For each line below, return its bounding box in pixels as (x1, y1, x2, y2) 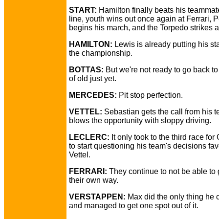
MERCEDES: (69, 91, 117, 99)
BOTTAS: (69, 66, 104, 74)
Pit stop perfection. (117, 91, 183, 99)
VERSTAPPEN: (69, 193, 126, 201)
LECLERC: (69, 133, 109, 141)
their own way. (69, 176, 118, 184)
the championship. (69, 49, 132, 57)
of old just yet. (69, 74, 116, 83)
